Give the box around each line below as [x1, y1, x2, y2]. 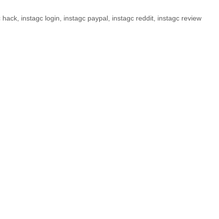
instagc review [157, 14, 201, 22]
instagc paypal [63, 14, 108, 22]
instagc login [21, 14, 60, 22]
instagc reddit [111, 14, 153, 22]
